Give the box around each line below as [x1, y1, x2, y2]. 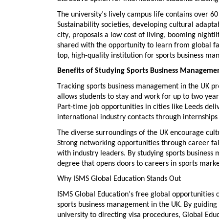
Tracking [57, 82, 87, 90]
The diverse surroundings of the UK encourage [57, 129, 206, 137]
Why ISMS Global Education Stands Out [57, 175, 181, 183]
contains [166, 10, 192, 19]
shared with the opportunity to [57, 41, 155, 49]
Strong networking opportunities [57, 139, 159, 147]
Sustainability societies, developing [57, 21, 169, 29]
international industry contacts [57, 113, 154, 121]
